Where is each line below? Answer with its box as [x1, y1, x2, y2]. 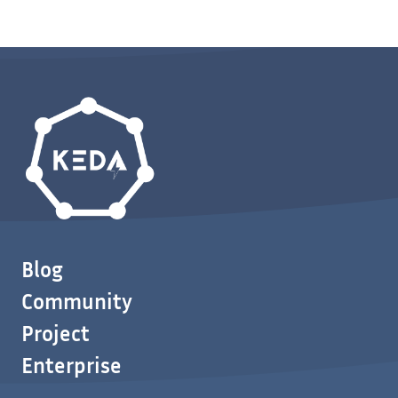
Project [21, 321, 90, 346]
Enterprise [21, 353, 122, 378]
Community [21, 289, 132, 314]
